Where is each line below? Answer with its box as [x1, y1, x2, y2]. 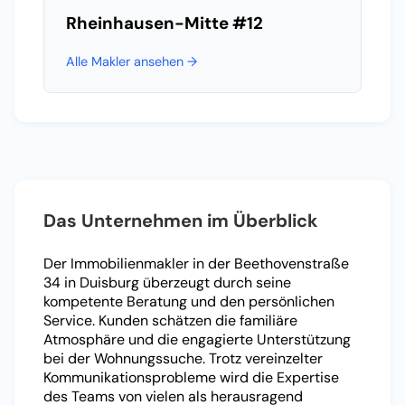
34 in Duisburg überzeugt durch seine [43, 273, 291, 293]
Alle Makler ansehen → [66, 53, 197, 71]
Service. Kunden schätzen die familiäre [43, 311, 297, 331]
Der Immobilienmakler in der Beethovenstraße [43, 254, 349, 274]
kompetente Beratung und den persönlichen [43, 292, 334, 312]
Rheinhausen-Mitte [66, 12, 229, 35]
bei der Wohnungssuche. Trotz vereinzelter [43, 349, 323, 369]
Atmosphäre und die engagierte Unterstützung [43, 330, 351, 350]
